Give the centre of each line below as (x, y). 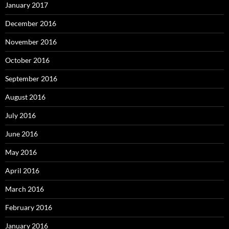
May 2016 (21, 152)
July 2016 (20, 115)
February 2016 (29, 207)
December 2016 (31, 23)
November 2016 (31, 41)
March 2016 (25, 189)
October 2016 (27, 60)
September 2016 (31, 78)
